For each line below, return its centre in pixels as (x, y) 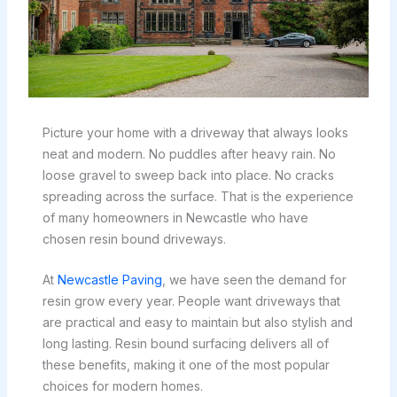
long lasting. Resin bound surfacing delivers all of (185, 343)
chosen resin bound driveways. (134, 238)
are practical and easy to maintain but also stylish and (197, 322)
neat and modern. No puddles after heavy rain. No (189, 153)
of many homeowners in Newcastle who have (175, 217)
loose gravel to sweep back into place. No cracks (188, 175)
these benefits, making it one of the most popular (186, 364)
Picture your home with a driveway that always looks (195, 132)
